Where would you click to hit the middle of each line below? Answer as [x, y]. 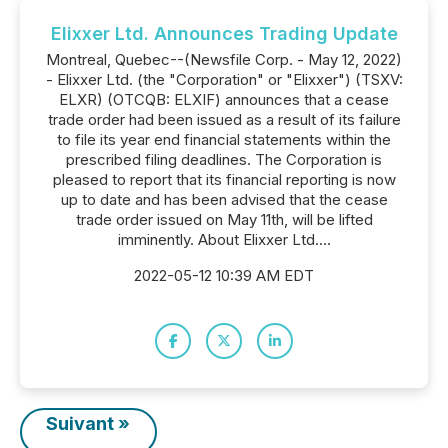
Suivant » [88, 423]
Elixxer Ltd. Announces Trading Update [224, 33]
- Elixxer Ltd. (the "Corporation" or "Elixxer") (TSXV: [224, 79]
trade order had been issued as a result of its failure [224, 119]
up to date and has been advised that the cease [224, 199]
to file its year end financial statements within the [224, 139]
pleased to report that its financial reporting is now [224, 179]
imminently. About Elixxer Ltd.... [224, 239]
